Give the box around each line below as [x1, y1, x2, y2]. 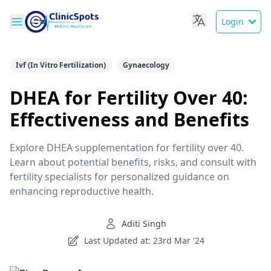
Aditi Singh [122, 218, 166, 229]
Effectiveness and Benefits [10, 107, 249, 132]
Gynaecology [123, 60, 169, 70]
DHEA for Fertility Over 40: [10, 85, 248, 110]
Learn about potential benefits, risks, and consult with [10, 155, 256, 169]
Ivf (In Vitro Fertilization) [16, 60, 106, 70]
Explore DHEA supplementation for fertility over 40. [10, 141, 244, 154]
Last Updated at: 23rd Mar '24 [83, 235, 204, 246]
